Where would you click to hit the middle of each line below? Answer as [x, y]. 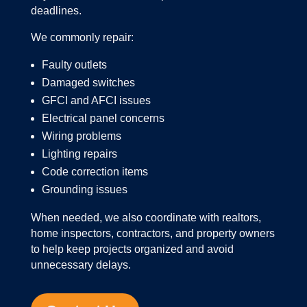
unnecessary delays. [81, 265]
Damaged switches [88, 83]
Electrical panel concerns [103, 119]
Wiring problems [81, 136]
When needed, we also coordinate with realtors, [146, 218]
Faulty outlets [74, 65]
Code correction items [95, 172]
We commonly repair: [82, 38]
